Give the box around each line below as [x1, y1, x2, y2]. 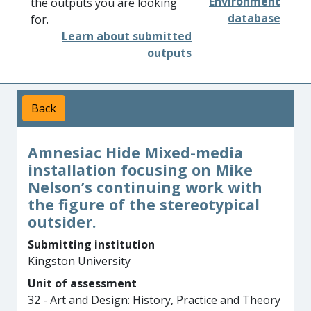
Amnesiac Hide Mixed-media [28, 142, 243, 162]
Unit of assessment [28, 276, 137, 291]
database [228, 10, 280, 26]
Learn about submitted [62, 28, 192, 44]
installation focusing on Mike [28, 160, 253, 180]
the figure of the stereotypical [28, 194, 260, 215]
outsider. [28, 212, 96, 232]
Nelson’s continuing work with [28, 177, 262, 197]
